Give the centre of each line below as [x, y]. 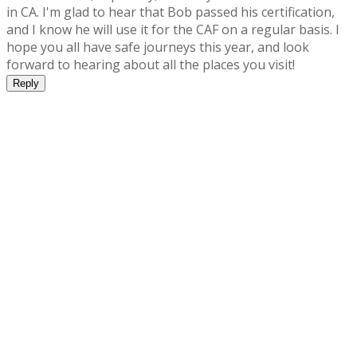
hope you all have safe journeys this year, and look [158, 47]
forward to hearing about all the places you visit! [151, 65]
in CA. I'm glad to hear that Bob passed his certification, [171, 12]
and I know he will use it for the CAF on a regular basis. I [173, 30]
